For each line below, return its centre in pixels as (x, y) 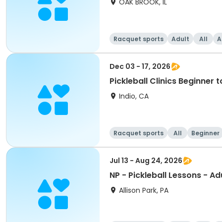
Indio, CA (134, 96)
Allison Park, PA (144, 190)
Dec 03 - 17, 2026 (140, 66)
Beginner (205, 133)
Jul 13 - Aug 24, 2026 (146, 161)
